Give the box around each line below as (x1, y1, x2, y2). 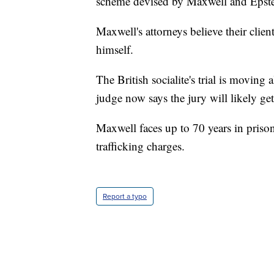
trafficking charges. (96, 138, 185, 154)
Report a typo (103, 191, 147, 202)
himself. (96, 42, 133, 57)
